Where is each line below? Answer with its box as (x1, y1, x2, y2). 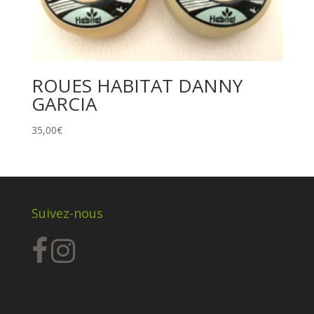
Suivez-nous (31, 205, 103, 222)
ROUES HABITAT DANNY (31, 72, 243, 98)
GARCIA (31, 90, 97, 116)
